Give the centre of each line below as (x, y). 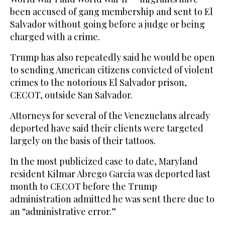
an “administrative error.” (63, 212)
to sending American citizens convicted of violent (112, 70)
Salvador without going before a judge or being (107, 24)
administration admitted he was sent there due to (112, 199)
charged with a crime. (55, 37)
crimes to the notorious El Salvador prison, (98, 83)
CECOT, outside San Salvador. (71, 95)
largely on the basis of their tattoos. (83, 141)
